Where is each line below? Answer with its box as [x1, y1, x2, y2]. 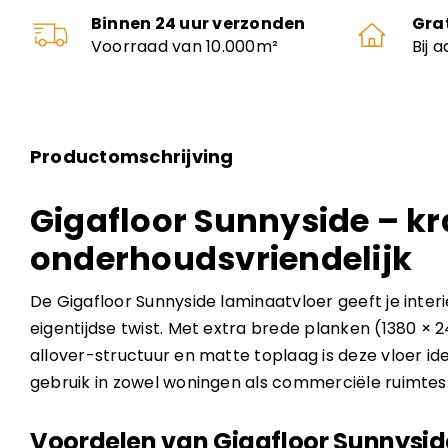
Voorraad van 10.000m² [91, 35, 279, 59]
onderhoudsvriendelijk [29, 236, 412, 282]
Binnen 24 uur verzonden [91, 12, 306, 36]
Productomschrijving [29, 144, 234, 170]
